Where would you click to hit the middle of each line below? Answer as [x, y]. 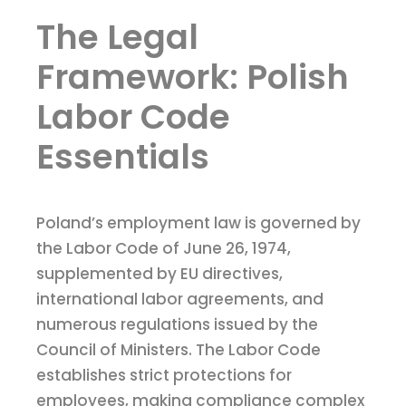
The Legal [117, 38]
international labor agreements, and [180, 300]
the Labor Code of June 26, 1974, [164, 249]
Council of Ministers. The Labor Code [179, 350]
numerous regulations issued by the [177, 325]
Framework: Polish [193, 77]
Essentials [123, 157]
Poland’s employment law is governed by [198, 223]
